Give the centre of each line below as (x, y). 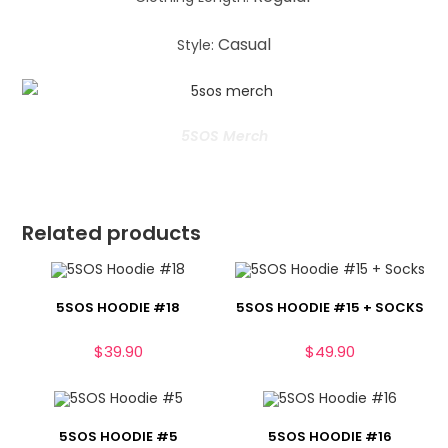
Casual (244, 44)
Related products (112, 232)
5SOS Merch (224, 135)
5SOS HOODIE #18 (118, 307)
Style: (197, 44)
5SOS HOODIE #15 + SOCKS (329, 307)
